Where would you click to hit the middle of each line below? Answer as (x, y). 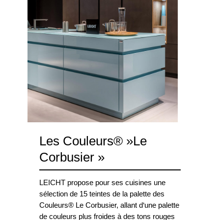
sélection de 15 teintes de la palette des (102, 194)
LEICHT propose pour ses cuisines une (102, 183)
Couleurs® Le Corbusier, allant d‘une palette (109, 206)
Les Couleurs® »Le (93, 141)
